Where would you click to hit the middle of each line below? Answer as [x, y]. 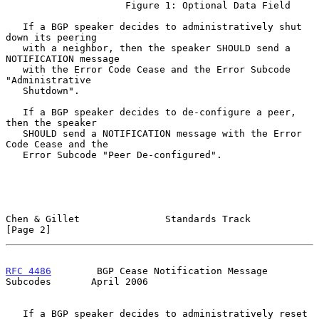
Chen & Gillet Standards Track [128, 219]
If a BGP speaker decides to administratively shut [14, 26]
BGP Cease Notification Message [159, 271]
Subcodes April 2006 [77, 281]
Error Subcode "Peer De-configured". [14, 155]
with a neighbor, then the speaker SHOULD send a [14, 48]
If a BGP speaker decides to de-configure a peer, [14, 112]
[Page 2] [28, 229]
